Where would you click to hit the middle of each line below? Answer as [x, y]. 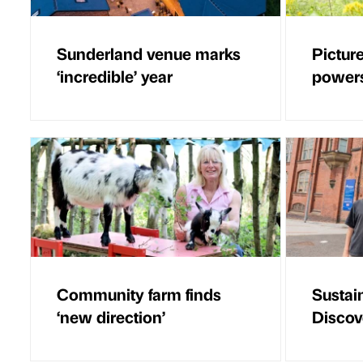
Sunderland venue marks [149, 53]
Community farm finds [139, 293]
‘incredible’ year [115, 75]
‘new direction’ [111, 316]
